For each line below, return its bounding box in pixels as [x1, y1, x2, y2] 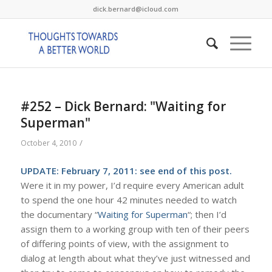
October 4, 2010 [20, 138, 76, 148]
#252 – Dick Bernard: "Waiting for [20, 98, 226, 115]
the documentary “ [20, 208, 98, 220]
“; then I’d [187, 208, 226, 220]
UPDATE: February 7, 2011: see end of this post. [20, 164, 232, 177]
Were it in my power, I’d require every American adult [20, 178, 244, 191]
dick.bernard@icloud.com [93, 4, 179, 13]
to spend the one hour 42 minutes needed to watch [20, 193, 237, 206]
